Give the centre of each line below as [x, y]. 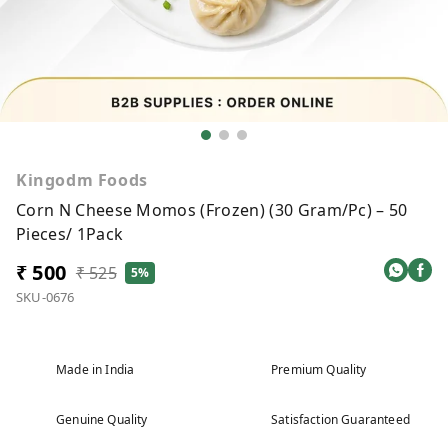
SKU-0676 [45, 296]
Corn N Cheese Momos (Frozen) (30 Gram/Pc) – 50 [212, 209]
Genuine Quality [102, 419]
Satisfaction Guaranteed [340, 419]
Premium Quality [319, 369]
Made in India [95, 369]
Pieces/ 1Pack [70, 233]
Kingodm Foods [82, 179]
